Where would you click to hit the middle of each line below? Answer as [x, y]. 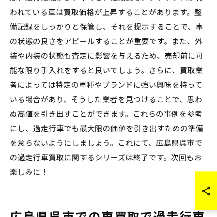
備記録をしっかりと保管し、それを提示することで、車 [106, 27]
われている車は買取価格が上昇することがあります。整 [106, 13]
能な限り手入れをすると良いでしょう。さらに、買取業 [106, 71]
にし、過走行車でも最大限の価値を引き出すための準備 [107, 129]
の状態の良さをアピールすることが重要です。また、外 [106, 42]
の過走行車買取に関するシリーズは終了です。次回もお [106, 158]
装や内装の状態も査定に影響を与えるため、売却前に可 [107, 56]
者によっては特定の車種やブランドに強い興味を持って [106, 85]
